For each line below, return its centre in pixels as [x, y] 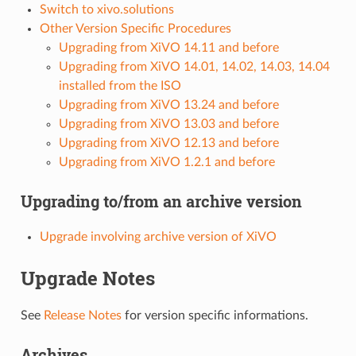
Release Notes [82, 316]
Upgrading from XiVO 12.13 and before [168, 143]
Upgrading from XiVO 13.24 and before [168, 104]
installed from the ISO [120, 85]
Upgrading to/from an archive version [161, 201]
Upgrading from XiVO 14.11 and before [168, 47]
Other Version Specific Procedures [135, 28]
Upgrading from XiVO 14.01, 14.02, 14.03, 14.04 [194, 66]
